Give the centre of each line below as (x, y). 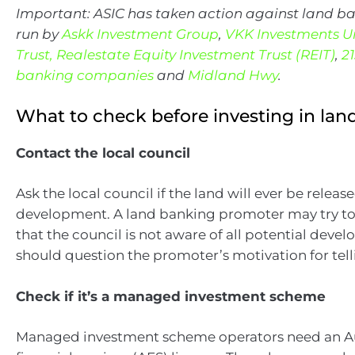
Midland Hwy (233, 75)
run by (39, 34)
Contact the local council (103, 153)
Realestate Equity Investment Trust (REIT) (196, 55)
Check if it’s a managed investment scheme (171, 296)
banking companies (85, 75)
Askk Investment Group (140, 34)
